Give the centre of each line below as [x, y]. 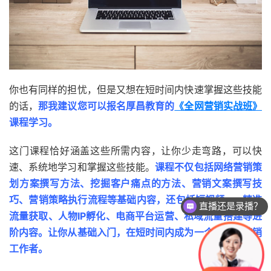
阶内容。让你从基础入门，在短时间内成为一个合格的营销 [135, 232]
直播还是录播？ [231, 206]
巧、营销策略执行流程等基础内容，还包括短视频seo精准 [135, 199]
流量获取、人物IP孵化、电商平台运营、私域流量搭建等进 [135, 216]
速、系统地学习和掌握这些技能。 [82, 167]
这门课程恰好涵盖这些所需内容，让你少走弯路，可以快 [135, 150]
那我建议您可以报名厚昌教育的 [106, 106]
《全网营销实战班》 [218, 106]
